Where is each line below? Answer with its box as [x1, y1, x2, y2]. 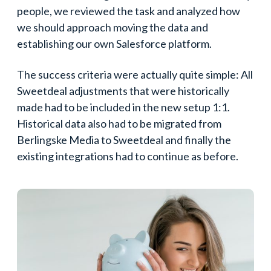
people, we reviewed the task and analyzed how [17, 4, 240, 18]
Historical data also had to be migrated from [17, 117, 221, 130]
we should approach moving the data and [17, 21, 208, 34]
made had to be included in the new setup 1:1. [17, 100, 230, 114]
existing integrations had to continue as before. [17, 149, 238, 163]
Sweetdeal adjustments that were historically [17, 84, 229, 97]
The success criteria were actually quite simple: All [17, 68, 253, 81]
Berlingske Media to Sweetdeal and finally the [17, 133, 231, 146]
